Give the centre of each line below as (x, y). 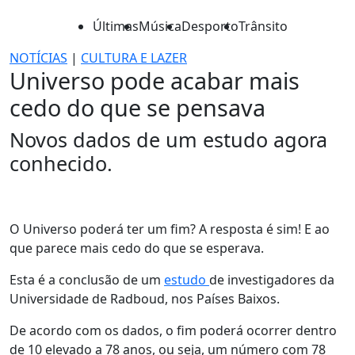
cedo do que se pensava (137, 107)
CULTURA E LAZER (134, 58)
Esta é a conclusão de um (87, 280)
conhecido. (61, 163)
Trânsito (263, 26)
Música (160, 26)
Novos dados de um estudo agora (168, 139)
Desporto (210, 26)
